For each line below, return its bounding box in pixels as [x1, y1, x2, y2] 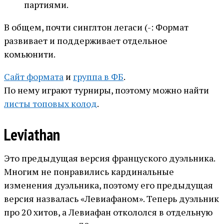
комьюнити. [4, 48, 55, 60]
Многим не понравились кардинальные [4, 165, 174, 178]
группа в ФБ [73, 70, 123, 83]
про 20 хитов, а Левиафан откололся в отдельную [4, 206, 212, 218]
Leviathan [4, 124, 60, 145]
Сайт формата [4, 70, 63, 83]
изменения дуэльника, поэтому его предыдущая [4, 179, 213, 191]
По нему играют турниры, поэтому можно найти [4, 84, 209, 96]
